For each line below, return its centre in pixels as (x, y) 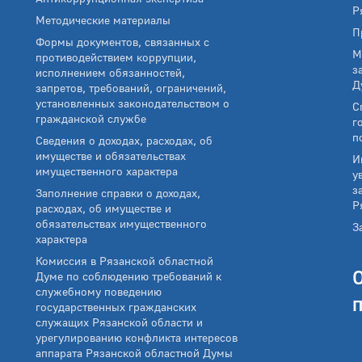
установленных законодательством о (133, 103)
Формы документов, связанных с (122, 42)
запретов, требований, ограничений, (131, 88)
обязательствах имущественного (121, 224)
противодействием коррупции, (116, 57)
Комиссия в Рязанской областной (124, 261)
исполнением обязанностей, (110, 73)
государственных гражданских (116, 307)
